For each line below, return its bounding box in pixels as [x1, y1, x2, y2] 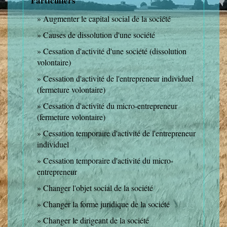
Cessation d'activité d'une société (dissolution [43, 46, 186, 57]
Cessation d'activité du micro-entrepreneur [43, 100, 177, 111]
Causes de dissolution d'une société [43, 29, 155, 41]
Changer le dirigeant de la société [43, 215, 149, 226]
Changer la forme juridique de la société [43, 199, 170, 210]
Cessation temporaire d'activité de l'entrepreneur [43, 128, 196, 139]
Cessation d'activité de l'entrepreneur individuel [43, 73, 194, 84]
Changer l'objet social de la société [43, 182, 153, 194]
